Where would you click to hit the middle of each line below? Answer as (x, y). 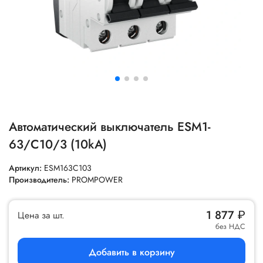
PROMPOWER (97, 180)
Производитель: (40, 180)
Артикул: (26, 168)
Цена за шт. (41, 215)
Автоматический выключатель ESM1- (110, 127)
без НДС (230, 227)
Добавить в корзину (131, 252)
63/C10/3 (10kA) (58, 144)
